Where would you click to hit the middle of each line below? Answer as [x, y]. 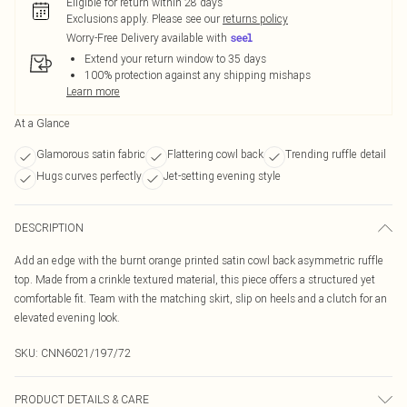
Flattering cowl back [215, 154]
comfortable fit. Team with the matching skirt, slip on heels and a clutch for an [201, 298]
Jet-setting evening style [222, 176]
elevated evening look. [67, 318]
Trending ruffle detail [336, 154]
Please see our [186, 19]
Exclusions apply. [108, 19]
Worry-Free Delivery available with [147, 38]
